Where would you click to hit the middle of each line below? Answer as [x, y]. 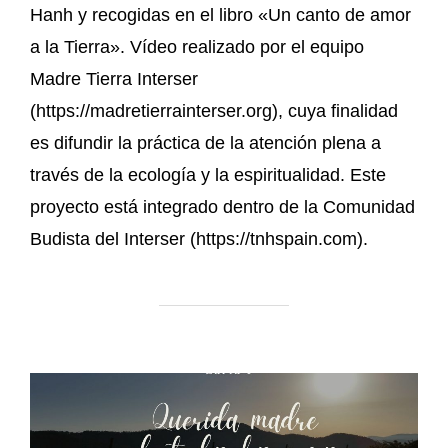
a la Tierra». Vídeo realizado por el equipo [197, 46]
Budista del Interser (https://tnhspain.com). [199, 238]
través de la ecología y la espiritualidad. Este [208, 174]
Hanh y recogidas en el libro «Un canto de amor [220, 14]
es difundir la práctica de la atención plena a [205, 142]
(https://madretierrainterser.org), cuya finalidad [214, 110]
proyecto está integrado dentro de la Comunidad [222, 206]
